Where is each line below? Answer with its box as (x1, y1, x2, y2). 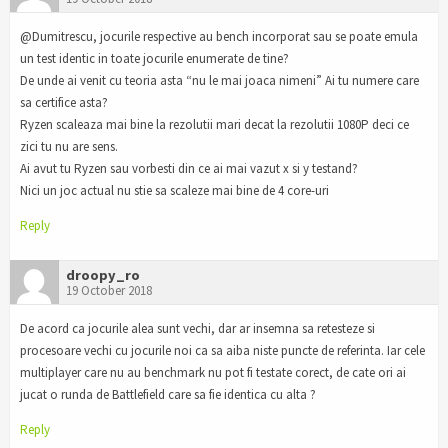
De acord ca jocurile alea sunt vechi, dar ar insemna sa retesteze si (20, 319, 375, 337)
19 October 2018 (66, 281, 152, 299)
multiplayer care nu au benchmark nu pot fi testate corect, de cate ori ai (20, 363, 406, 381)
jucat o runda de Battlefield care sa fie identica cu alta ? (20, 385, 316, 403)
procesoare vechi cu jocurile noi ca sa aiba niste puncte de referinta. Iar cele (20, 341, 425, 359)
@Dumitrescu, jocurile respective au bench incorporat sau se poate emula (20, 28, 418, 46)
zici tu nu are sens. (20, 138, 118, 156)
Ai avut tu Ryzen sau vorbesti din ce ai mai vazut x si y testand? (20, 160, 358, 178)
